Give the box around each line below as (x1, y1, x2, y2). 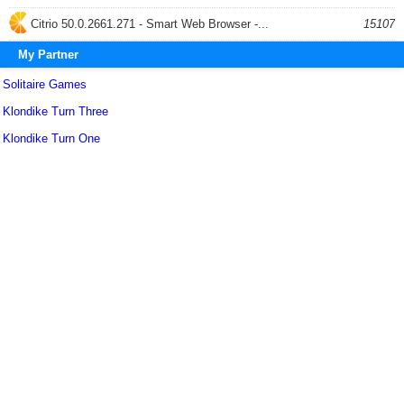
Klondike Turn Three (3, 104, 108, 118)
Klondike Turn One (3, 131, 100, 145)
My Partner (18, 47, 78, 61)
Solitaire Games (3, 77, 87, 91)
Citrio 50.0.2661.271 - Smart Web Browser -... (27, 16, 269, 31)
